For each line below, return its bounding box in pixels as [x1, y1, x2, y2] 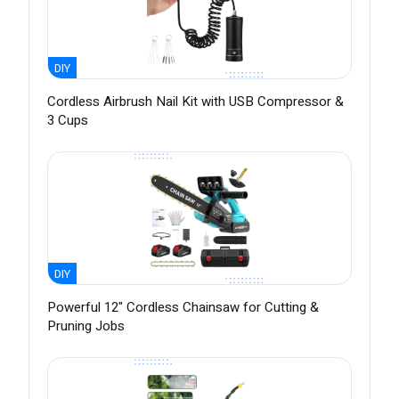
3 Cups [47, 110, 88, 131]
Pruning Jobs [47, 316, 125, 337]
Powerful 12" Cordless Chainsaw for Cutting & [47, 297, 319, 318]
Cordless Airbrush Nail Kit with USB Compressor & [47, 92, 344, 112]
